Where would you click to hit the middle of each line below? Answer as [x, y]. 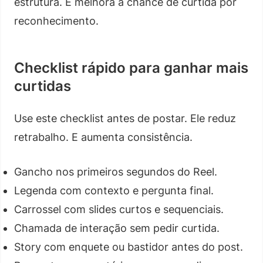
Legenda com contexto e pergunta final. [114, 190]
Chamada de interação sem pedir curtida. [117, 228]
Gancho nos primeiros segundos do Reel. [116, 171]
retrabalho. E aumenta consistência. [103, 137]
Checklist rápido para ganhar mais [131, 68]
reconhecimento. [56, 21]
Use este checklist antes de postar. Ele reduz [125, 118]
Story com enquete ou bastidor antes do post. [129, 247]
